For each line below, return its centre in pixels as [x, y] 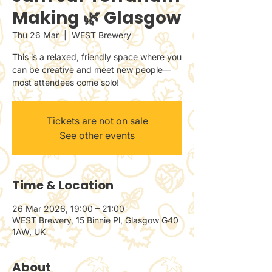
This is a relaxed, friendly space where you [97, 56]
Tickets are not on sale [97, 121]
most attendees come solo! [66, 82]
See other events [97, 135]
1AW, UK [29, 231]
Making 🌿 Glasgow [97, 18]
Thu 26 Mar [36, 35]
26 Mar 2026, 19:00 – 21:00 [68, 208]
